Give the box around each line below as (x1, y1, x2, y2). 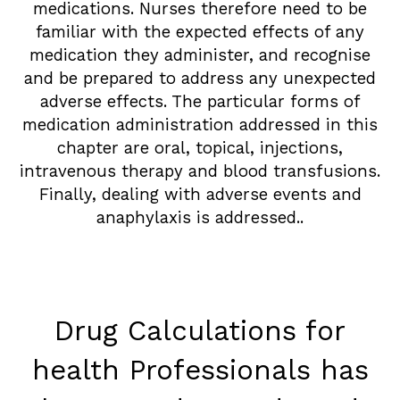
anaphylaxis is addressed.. (96, 207, 304, 228)
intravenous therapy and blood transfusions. (20, 161, 380, 181)
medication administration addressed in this (22, 114, 378, 135)
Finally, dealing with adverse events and (38, 184, 362, 204)
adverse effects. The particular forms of (39, 91, 361, 112)
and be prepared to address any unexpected (24, 68, 376, 88)
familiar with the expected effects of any (36, 21, 364, 42)
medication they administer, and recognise (29, 45, 371, 65)
